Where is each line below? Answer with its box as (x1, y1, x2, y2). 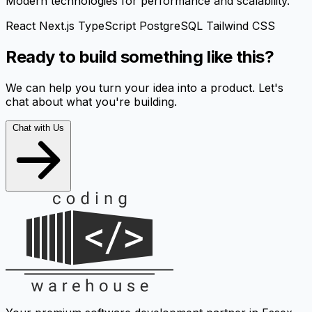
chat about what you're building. (6, 95, 177, 109)
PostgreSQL (139, 19, 206, 33)
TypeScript (78, 19, 139, 33)
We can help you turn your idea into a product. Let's (6, 81, 283, 95)
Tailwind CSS (206, 19, 275, 33)
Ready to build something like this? (6, 47, 274, 68)
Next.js (39, 19, 78, 33)
